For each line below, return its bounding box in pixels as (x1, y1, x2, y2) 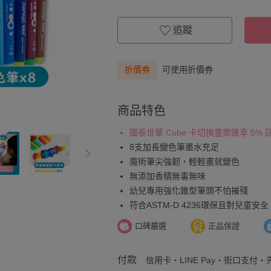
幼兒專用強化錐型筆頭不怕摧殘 (129, 186, 248, 195)
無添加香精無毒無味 (129, 171, 206, 181)
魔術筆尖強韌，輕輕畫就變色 (129, 157, 240, 166)
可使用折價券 (162, 65, 213, 74)
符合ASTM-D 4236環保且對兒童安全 (129, 200, 269, 210)
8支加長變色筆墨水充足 (129, 142, 219, 152)
